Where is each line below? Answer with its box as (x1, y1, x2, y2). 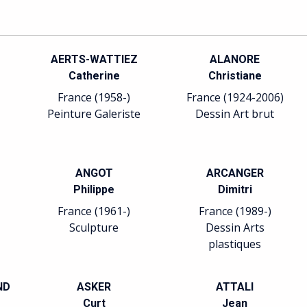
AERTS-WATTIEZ (50, 53, 138, 66)
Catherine (68, 69, 120, 82)
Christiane (208, 69, 262, 82)
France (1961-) (58, 204, 131, 219)
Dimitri (217, 183, 252, 196)
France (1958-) (58, 90, 131, 105)
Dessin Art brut (195, 106, 275, 121)
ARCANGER (206, 167, 264, 180)
